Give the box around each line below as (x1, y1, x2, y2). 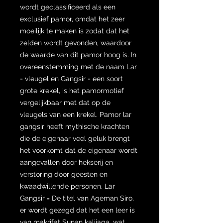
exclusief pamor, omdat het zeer (20, 14, 125, 23)
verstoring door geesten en (20, 170, 108, 178)
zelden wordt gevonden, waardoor (20, 38, 131, 47)
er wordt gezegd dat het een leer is (20, 206, 135, 214)
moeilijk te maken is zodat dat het (20, 26, 129, 35)
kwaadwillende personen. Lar (20, 182, 115, 190)
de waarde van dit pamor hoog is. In (20, 50, 136, 59)
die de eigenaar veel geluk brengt (20, 134, 130, 142)
